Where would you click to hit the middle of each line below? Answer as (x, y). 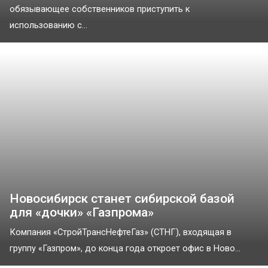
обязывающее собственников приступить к (100, 9)
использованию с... (48, 25)
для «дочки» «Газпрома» (82, 212)
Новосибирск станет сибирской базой (122, 198)
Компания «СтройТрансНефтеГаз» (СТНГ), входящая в (121, 232)
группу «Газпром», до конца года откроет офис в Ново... (125, 248)
